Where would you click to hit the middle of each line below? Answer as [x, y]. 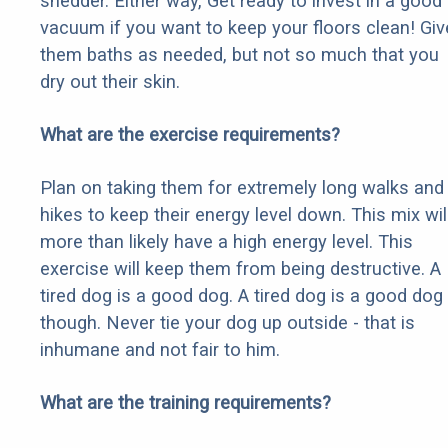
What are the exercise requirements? [190, 135]
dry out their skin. [110, 82]
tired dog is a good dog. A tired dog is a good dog [241, 296]
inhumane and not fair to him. [160, 350]
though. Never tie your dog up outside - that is [227, 323]
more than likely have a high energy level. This [226, 242]
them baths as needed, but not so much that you [239, 55]
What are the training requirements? [185, 403]
